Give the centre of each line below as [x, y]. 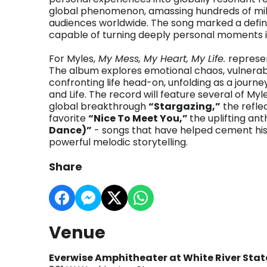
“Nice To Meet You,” [139, 118]
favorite [69, 118]
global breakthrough [99, 106]
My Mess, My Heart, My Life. [162, 59]
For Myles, [72, 59]
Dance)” [70, 130]
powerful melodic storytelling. [118, 142]
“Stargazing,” [184, 106]
